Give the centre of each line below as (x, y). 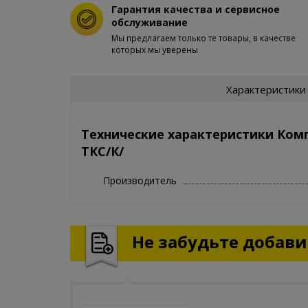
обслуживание (150, 22)
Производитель (140, 180)
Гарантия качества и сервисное (196, 9)
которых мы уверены (155, 50)
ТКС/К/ (102, 151)
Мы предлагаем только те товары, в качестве (203, 38)
